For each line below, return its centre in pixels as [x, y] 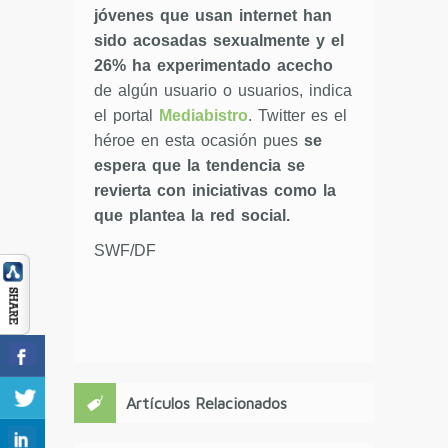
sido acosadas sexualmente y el [219, 40]
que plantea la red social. [192, 215]
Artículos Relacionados [207, 402]
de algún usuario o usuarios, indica [223, 90]
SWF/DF [125, 250]
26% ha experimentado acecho [213, 65]
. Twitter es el [297, 115]
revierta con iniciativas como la [215, 190]
